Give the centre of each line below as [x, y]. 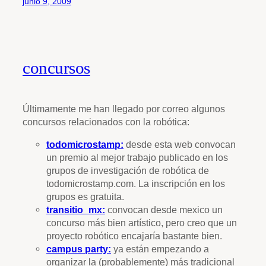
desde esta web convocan [180, 145]
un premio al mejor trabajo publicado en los [137, 158]
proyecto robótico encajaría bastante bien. [134, 236]
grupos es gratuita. [85, 197]
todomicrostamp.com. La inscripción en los [136, 184]
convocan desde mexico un [164, 210]
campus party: [79, 249]
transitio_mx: [76, 210]
